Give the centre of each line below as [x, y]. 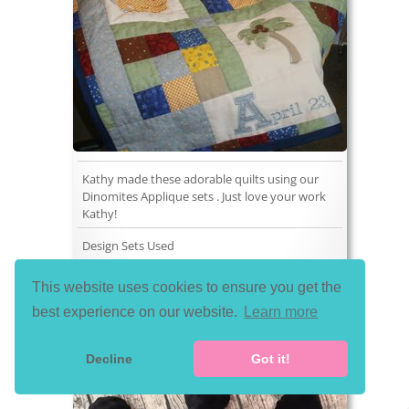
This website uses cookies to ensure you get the [187, 287]
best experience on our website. [137, 312]
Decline [110, 359]
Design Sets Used [128, 246]
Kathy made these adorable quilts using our [200, 179]
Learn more [281, 312]
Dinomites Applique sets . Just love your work [204, 197]
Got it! [270, 359]
